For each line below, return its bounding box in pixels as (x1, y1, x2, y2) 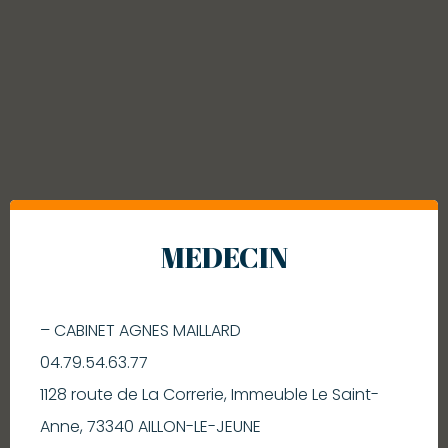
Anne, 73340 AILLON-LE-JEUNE (40, 414, 261, 438)
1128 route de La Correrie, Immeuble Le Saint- (40, 382, 379, 406)
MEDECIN (160, 237, 288, 276)
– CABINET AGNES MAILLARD (40, 318, 241, 342)
